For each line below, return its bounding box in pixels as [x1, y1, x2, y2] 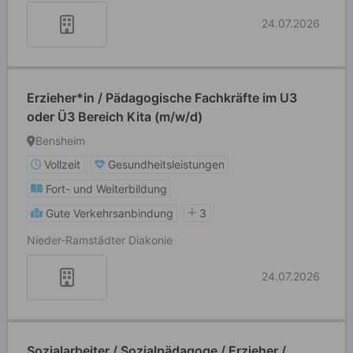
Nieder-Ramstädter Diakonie [27, 233, 173, 247]
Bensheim [35, 134, 85, 147]
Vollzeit [44, 158, 80, 171]
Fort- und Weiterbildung [46, 182, 167, 195]
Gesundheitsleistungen [108, 158, 225, 171]
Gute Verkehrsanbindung [46, 206, 173, 220]
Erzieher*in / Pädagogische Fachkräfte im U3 [27, 90, 297, 106]
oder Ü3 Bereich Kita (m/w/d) [27, 109, 203, 124]
